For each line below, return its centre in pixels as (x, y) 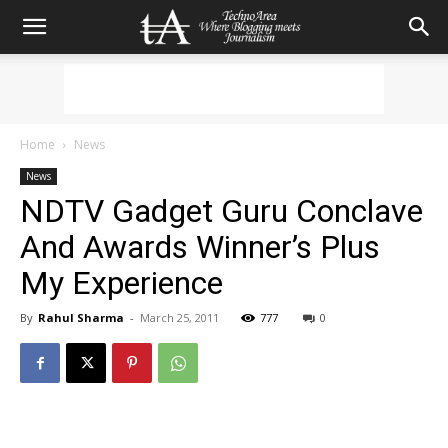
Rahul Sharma (81, 317)
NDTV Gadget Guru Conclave (221, 211)
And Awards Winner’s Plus (200, 247)
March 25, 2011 (179, 317)
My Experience (121, 283)
